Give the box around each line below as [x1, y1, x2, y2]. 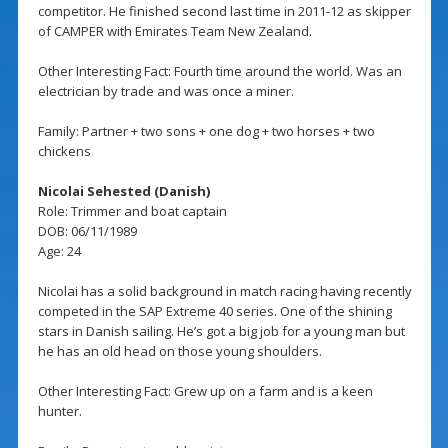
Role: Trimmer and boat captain [37, 202, 227, 221]
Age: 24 [37, 242, 81, 261]
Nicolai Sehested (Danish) [37, 182, 211, 201]
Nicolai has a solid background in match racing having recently [37, 282, 412, 301]
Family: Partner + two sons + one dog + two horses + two [37, 122, 375, 141]
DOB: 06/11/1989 [37, 222, 137, 241]
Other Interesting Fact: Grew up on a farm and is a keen [37, 382, 373, 401]
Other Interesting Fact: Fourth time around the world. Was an [37, 62, 402, 81]
